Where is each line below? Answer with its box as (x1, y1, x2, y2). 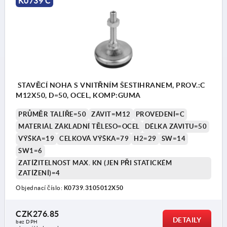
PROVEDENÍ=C (135, 110, 184, 119)
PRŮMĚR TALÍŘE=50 (18, 110, 86, 119)
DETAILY (172, 216, 201, 224)
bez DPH (16, 219, 38, 225)
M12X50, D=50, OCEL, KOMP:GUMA (16, 91, 141, 100)
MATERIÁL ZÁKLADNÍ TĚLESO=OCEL (18, 123, 140, 131)
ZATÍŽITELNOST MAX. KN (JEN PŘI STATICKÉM (18, 159, 172, 167)
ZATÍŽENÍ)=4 (18, 169, 60, 177)
